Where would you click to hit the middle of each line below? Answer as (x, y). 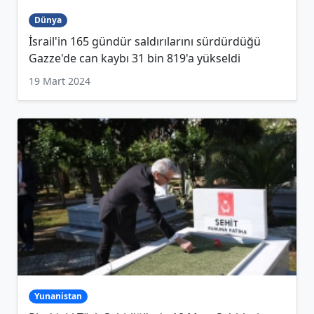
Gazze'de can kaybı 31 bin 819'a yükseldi (135, 59)
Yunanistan (58, 296)
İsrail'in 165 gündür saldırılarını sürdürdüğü (145, 42)
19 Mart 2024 (60, 81)
